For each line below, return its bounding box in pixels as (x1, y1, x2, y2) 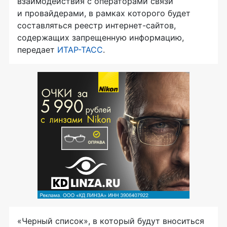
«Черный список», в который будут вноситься (17, 215, 204, 226)
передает (17, 44, 57, 55)
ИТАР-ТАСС (57, 44, 103, 55)
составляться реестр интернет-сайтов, (17, 20, 176, 30)
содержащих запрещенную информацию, (17, 32, 184, 43)
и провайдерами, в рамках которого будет (17, 8, 191, 18)
